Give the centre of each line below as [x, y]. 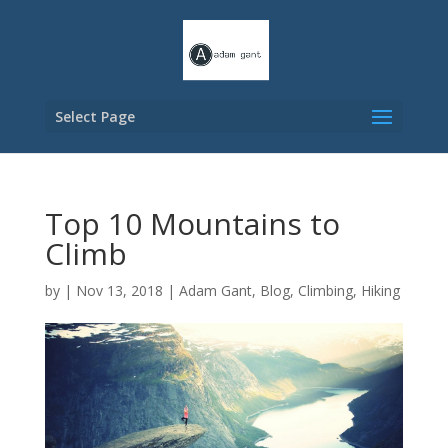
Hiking [380, 290]
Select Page [94, 116]
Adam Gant [215, 290]
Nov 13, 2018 [119, 290]
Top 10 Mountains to [192, 223]
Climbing [325, 290]
